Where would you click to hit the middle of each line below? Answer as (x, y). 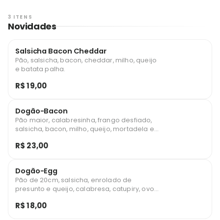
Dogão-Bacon (41, 111)
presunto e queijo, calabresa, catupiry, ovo (85, 189)
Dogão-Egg (37, 171)
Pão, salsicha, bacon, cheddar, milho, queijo (86, 60)
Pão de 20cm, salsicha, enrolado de (74, 180)
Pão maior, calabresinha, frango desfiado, (84, 120)
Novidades (32, 26)
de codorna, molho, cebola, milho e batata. (86, 198)
